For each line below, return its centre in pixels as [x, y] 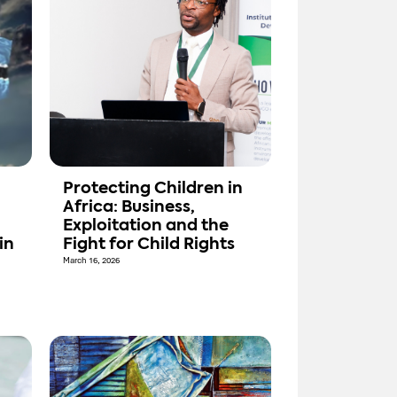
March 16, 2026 [91, 261]
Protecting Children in [153, 189]
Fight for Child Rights [149, 245]
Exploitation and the [146, 226]
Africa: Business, [129, 208]
